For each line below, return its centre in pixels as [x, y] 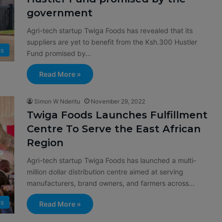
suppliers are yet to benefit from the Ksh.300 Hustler [112, 42]
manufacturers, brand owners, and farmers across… [111, 183]
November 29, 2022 [118, 102]
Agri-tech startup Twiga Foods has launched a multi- [111, 161]
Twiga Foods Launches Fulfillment [117, 115]
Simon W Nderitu [57, 102]
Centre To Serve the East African [114, 129]
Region [45, 143]
